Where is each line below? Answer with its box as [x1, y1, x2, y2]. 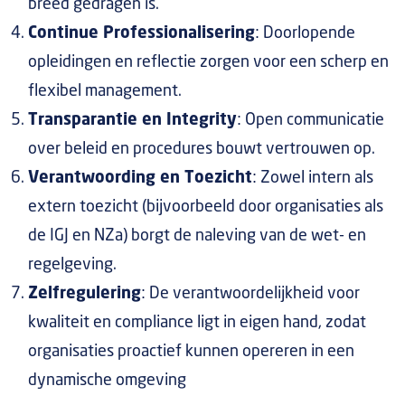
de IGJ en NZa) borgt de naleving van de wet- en [28, 228, 366, 244]
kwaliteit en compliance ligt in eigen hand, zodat [28, 315, 366, 331]
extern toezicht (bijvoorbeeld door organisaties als [28, 199, 383, 215]
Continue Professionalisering [28, 25, 255, 42]
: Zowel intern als [252, 170, 373, 186]
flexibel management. [28, 83, 182, 99]
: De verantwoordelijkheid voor [141, 286, 360, 302]
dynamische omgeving [28, 372, 186, 389]
